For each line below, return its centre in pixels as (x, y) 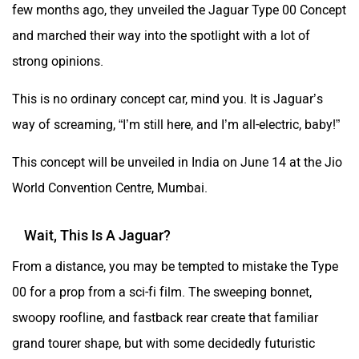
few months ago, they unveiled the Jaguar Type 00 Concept (179, 10)
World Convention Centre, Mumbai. (110, 188)
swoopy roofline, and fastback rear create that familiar (165, 317)
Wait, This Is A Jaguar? (97, 235)
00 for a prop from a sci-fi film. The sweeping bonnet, (162, 292)
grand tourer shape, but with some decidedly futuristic (163, 343)
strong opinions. (59, 61)
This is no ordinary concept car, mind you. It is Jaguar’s (167, 99)
